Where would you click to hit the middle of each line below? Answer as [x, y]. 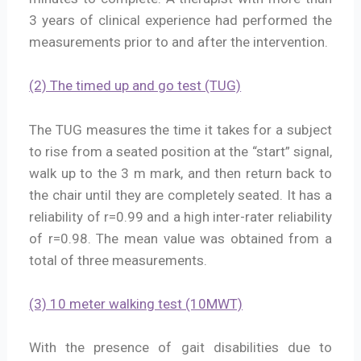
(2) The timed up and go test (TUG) [135, 86]
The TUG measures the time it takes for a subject [180, 129]
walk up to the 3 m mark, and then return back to [180, 173]
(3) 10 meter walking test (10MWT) [136, 303]
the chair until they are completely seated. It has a [180, 195]
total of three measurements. [118, 260]
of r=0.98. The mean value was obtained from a [180, 238]
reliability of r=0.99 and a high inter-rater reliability [180, 216]
